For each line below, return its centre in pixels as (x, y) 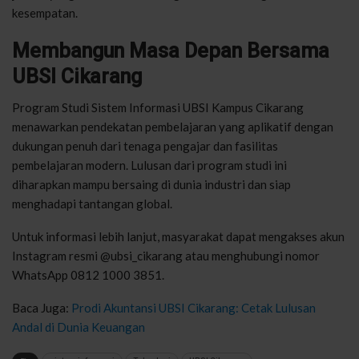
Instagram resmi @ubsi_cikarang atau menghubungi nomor (166, 255)
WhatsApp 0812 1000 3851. (88, 274)
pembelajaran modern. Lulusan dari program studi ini (149, 165)
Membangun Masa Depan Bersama (171, 50)
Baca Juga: (42, 307)
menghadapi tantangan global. (92, 203)
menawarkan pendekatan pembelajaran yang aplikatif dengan (173, 126)
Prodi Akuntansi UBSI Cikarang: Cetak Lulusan (194, 307)
